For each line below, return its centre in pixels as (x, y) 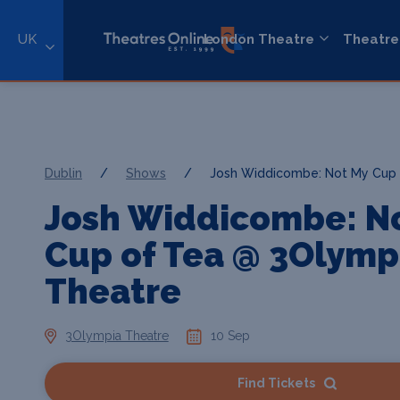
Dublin (63, 173)
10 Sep (231, 336)
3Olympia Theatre (117, 336)
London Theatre (259, 40)
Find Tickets (276, 383)
